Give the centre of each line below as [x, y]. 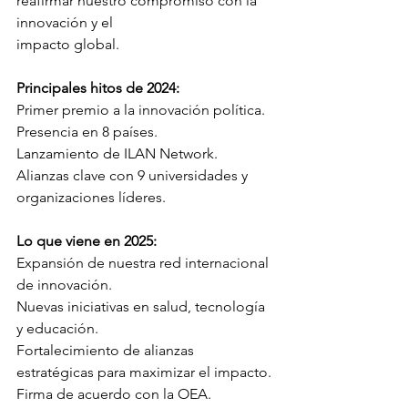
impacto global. [68, 44]
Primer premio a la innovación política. [141, 110]
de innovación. [64, 285]
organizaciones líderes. [91, 197]
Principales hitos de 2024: [98, 88]
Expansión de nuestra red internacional [144, 263]
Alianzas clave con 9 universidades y [134, 175]
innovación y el [65, 22]
